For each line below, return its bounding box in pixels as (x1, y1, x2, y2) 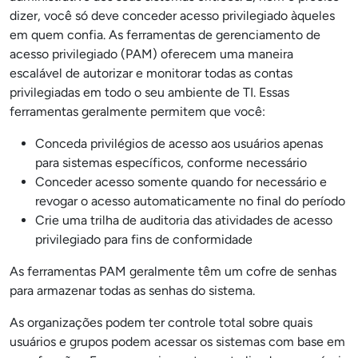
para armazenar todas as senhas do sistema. (10, 283, 255, 298)
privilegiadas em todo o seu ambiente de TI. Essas (10, 85, 289, 100)
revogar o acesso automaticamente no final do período (35, 193, 345, 209)
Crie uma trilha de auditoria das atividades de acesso (35, 213, 332, 228)
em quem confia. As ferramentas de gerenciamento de (10, 27, 320, 42)
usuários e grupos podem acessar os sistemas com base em (10, 334, 345, 349)
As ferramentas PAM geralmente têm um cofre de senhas (10, 264, 336, 279)
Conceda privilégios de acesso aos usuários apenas (35, 136, 323, 151)
